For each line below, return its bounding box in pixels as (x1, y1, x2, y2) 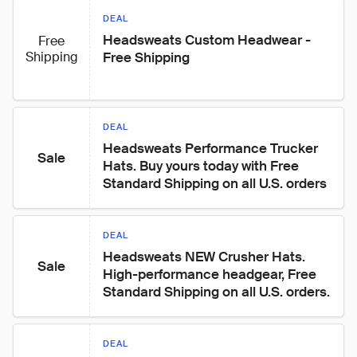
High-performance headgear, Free (103, 265, 320, 283)
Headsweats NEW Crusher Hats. (103, 248, 308, 265)
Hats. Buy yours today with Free (103, 157, 302, 175)
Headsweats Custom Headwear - (103, 31, 314, 49)
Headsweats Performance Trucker (103, 139, 321, 157)
